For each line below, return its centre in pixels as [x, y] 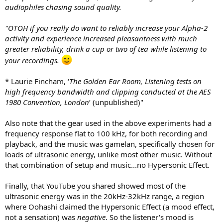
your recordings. [33, 60]
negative [91, 217]
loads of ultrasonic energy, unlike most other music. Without [109, 154]
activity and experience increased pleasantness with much [101, 38]
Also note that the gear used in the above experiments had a [108, 123]
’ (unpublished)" [116, 102]
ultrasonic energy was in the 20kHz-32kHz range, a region [105, 196]
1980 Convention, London [47, 102]
